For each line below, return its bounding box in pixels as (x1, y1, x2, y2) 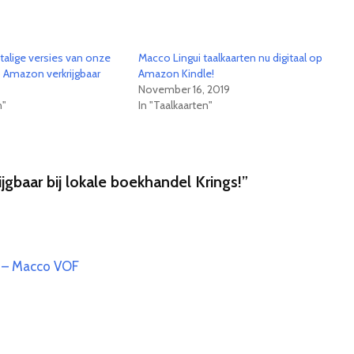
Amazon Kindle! (137, 66, 214, 81)
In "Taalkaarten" (137, 98, 213, 112)
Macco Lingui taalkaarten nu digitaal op (137, 51, 322, 65)
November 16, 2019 (137, 82, 230, 96)
